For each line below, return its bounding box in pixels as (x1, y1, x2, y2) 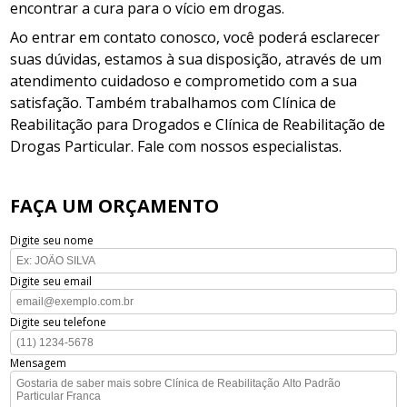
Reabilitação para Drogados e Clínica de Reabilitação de (10, 114, 386, 134)
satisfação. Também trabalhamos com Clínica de (10, 93, 337, 113)
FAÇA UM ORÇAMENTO (10, 194, 220, 218)
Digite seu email (10, 273, 93, 289)
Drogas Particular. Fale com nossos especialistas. (10, 136, 342, 156)
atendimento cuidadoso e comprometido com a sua (10, 71, 358, 91)
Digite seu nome (10, 233, 94, 248)
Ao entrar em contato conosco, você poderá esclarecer (10, 27, 381, 47)
